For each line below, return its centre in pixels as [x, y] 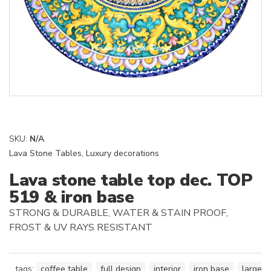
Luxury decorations [122, 153]
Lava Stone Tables [45, 153]
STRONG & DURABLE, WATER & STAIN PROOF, [119, 213]
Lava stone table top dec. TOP [131, 180]
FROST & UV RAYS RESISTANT [81, 227]
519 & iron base [72, 197]
